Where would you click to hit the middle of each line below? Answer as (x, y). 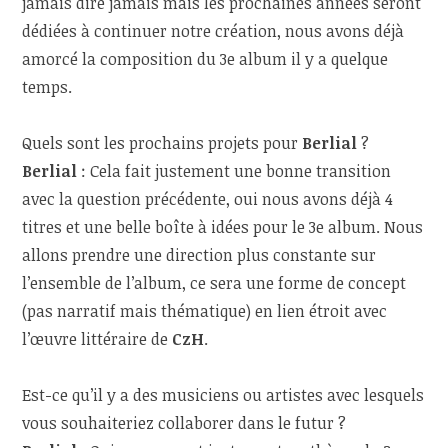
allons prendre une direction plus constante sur (199, 255)
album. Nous (374, 227)
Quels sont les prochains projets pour (162, 143)
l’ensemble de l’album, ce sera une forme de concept (214, 283)
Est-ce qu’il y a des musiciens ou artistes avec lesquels (223, 395)
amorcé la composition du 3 (125, 59)
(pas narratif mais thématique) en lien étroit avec (205, 311)
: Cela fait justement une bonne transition (234, 171)
